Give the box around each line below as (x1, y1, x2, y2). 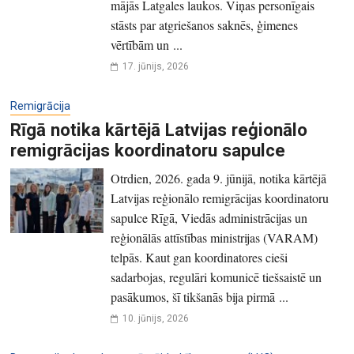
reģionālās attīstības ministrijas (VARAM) (110, 228, 318, 246)
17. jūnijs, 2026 (122, 60, 189, 72)
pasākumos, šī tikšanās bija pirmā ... (110, 288, 288, 305)
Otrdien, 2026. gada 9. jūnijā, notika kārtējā (110, 169, 326, 186)
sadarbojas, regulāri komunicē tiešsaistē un (110, 268, 322, 285)
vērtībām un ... (110, 36, 183, 53)
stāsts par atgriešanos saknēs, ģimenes (110, 16, 298, 33)
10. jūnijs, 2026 (122, 312, 189, 324)
